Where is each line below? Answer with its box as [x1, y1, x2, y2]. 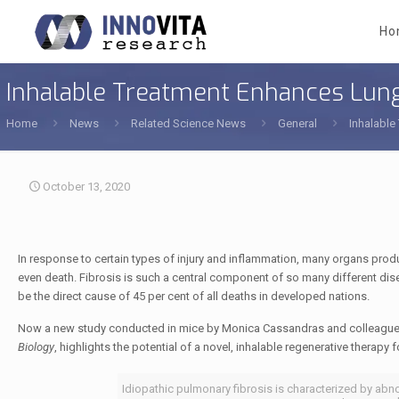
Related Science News [131, 117, 246, 130]
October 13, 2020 [43, 180, 130, 193]
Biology [17, 340, 54, 354]
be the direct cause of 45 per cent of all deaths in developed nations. [17, 289, 370, 303]
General [278, 117, 317, 130]
